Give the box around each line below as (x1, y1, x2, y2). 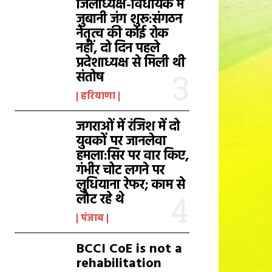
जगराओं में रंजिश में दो (76, 117, 180, 138)
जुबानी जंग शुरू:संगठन (76, 9, 183, 30)
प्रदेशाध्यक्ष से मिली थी (76, 53, 186, 74)
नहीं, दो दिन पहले (76, 38, 160, 59)
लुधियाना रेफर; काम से (76, 175, 186, 196)
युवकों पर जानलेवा (76, 131, 167, 152)
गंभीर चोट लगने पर (76, 160, 165, 182)
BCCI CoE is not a (76, 239, 183, 260)
